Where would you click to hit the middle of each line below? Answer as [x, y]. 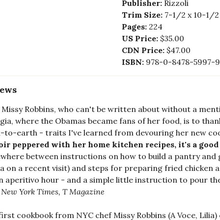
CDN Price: [144, 50]
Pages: [135, 27]
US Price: [141, 39]
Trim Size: [143, 15]
